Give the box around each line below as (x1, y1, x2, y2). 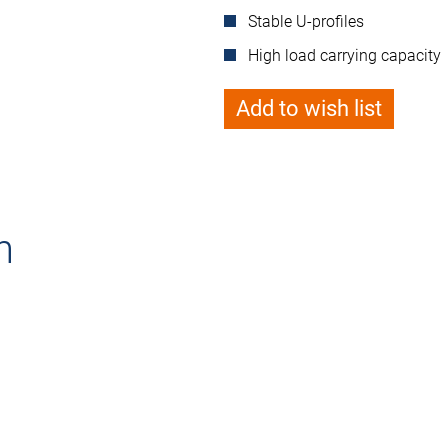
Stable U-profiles (248, 12, 364, 31)
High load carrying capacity (248, 46, 441, 65)
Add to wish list (236, 96, 382, 121)
